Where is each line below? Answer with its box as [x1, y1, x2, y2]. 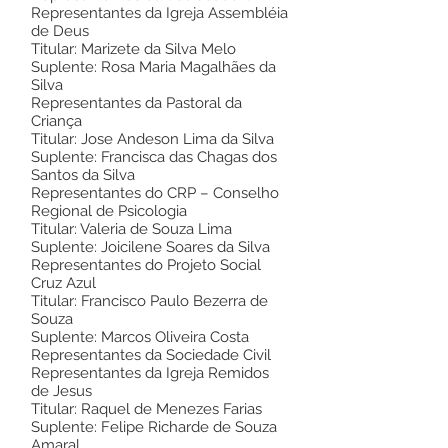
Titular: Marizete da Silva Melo [31, 40, 240, 58]
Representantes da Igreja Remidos [31, 364, 269, 382]
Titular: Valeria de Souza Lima [31, 220, 232, 238]
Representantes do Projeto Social [31, 256, 261, 274]
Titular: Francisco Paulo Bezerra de [31, 292, 268, 310]
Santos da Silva [31, 166, 139, 184]
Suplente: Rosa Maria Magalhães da [31, 58, 276, 76]
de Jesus [31, 382, 96, 400]
